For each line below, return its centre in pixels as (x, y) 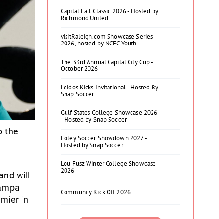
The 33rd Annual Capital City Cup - (107, 62)
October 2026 (79, 69)
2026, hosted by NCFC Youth (99, 43)
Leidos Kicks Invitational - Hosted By (109, 87)
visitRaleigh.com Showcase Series (107, 36)
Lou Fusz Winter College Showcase (109, 164)
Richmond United (84, 18)
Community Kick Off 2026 (96, 192)
